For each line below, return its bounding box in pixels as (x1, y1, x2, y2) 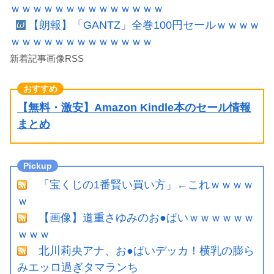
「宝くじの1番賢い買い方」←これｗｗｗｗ (39, 178, 254, 191)
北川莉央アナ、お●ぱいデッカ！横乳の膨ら (39, 244, 254, 257)
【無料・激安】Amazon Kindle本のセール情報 (17, 101, 251, 114)
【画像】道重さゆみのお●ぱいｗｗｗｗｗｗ (39, 211, 254, 224)
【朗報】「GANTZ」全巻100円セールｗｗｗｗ (28, 18, 260, 31)
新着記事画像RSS (10, 53, 84, 64)
